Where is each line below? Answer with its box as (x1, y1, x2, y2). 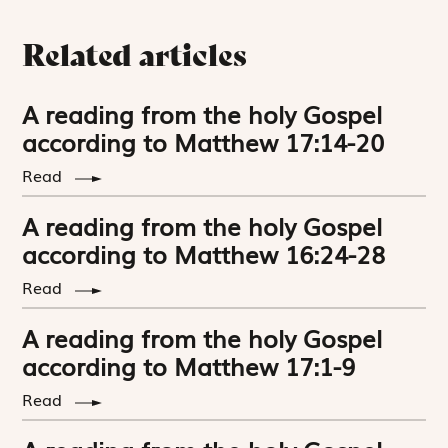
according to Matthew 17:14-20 (22, 124, 385, 160)
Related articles (22, 36, 248, 75)
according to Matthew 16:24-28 (22, 236, 386, 272)
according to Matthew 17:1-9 (22, 348, 356, 384)
